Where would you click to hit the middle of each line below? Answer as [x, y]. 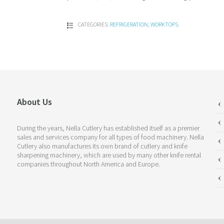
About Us [34, 101]
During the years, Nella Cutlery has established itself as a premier [108, 128]
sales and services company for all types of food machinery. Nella [110, 137]
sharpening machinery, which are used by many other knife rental [109, 155]
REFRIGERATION [129, 24]
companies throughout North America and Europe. [88, 164]
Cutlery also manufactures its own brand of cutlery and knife [102, 146]
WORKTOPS [164, 24]
